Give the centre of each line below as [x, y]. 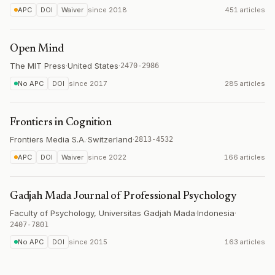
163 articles [245, 242]
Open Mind [37, 49]
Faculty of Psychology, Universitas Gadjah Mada [103, 213]
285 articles [245, 83]
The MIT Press [38, 66]
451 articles [245, 10]
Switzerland [110, 139]
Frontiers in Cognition [61, 123]
